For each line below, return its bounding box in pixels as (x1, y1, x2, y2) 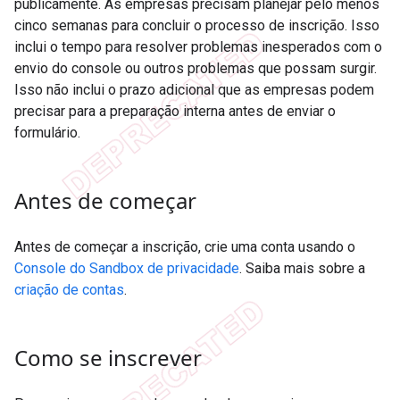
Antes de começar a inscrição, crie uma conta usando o (14, 237, 355, 255)
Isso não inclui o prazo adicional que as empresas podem (14, 80, 374, 98)
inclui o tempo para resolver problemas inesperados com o (14, 37, 382, 55)
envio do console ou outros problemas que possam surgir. (14, 59, 377, 77)
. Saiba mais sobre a (239, 259, 365, 277)
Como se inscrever (14, 342, 202, 372)
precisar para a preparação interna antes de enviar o (14, 102, 336, 120)
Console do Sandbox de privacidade (14, 259, 239, 277)
